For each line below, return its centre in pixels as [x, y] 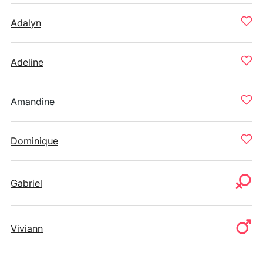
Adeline [27, 62]
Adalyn [26, 23]
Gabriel [26, 183]
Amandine [33, 102]
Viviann [27, 228]
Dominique [34, 141]
